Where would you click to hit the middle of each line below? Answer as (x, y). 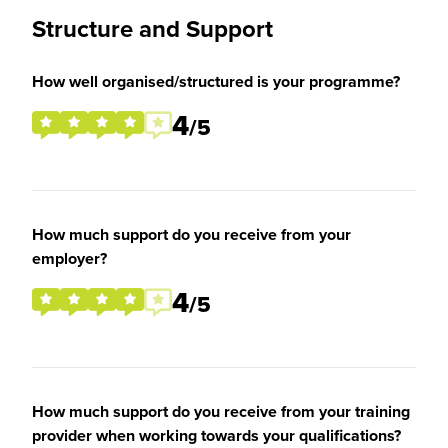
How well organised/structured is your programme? (216, 81)
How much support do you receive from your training (221, 411)
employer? (69, 258)
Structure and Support (152, 28)
